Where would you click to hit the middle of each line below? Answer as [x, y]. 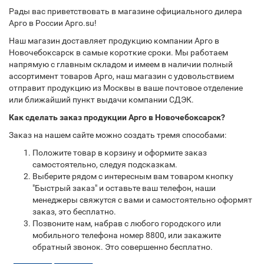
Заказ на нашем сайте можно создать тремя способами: [118, 135]
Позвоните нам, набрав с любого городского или [127, 223]
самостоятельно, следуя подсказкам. [105, 164]
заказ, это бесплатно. [74, 212]
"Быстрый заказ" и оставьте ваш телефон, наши [124, 188]
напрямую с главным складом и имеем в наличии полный [121, 64]
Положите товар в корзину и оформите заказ [120, 153]
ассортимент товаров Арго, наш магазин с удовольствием [121, 76]
